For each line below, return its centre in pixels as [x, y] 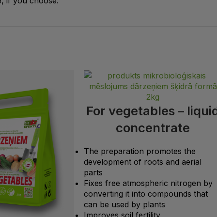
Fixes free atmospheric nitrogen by [148, 183]
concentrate [153, 127]
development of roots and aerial [143, 162]
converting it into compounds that [146, 194]
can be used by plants [124, 204]
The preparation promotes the [140, 151]
